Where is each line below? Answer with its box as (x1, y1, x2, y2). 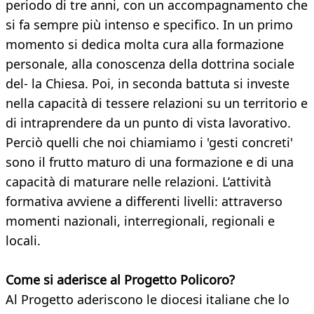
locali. (6, 232, 41, 250)
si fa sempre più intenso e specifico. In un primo (6, 16, 293, 34)
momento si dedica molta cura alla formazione (6, 36, 284, 53)
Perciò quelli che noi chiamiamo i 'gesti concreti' (6, 134, 293, 151)
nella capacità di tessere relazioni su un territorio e (6, 95, 308, 112)
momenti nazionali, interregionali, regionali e (6, 212, 275, 230)
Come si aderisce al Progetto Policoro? (6, 271, 235, 289)
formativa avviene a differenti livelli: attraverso (6, 193, 282, 210)
